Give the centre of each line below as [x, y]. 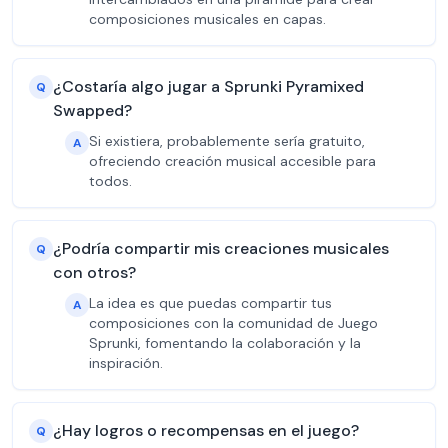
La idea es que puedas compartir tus [210, 303]
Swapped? [92, 110]
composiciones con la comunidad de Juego [233, 323]
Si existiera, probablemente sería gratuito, [227, 141]
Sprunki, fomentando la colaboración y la [225, 343]
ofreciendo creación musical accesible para [232, 161]
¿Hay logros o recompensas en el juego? [206, 430]
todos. [110, 181]
